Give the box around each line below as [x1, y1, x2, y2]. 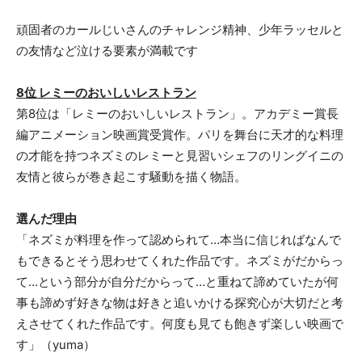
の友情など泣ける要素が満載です [16, 42, 198, 58]
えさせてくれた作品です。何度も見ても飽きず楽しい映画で [16, 315, 343, 331]
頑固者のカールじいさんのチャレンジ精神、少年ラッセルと [16, 21, 343, 37]
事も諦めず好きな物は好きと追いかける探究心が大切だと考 [16, 294, 343, 310]
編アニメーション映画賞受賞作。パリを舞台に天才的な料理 [16, 126, 343, 142]
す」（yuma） [16, 336, 95, 352]
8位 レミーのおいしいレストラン [16, 84, 196, 100]
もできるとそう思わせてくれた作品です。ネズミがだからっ [16, 252, 343, 268]
